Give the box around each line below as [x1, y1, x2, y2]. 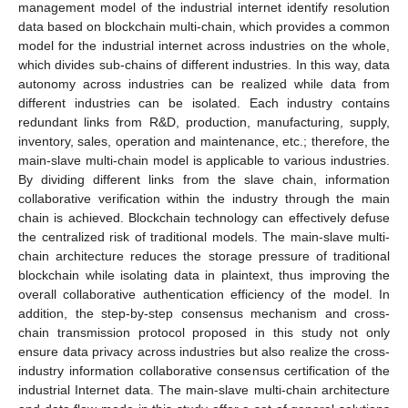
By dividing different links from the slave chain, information [18, 171, 390, 187]
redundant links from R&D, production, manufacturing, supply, [18, 114, 390, 129]
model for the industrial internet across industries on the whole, [18, 37, 390, 53]
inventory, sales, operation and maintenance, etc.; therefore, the [18, 133, 390, 148]
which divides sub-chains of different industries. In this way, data [18, 56, 390, 72]
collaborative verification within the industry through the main [18, 190, 390, 206]
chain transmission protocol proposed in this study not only [18, 324, 390, 340]
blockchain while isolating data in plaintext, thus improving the [18, 267, 390, 282]
